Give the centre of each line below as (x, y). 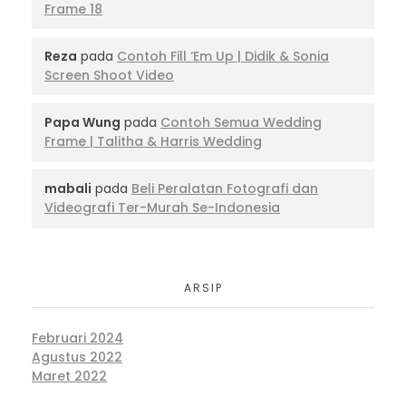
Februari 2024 (77, 338)
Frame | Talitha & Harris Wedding (153, 142)
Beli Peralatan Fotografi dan (225, 189)
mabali (68, 189)
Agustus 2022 (77, 358)
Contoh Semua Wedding (241, 123)
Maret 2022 (69, 377)
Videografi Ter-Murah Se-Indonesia (162, 208)
